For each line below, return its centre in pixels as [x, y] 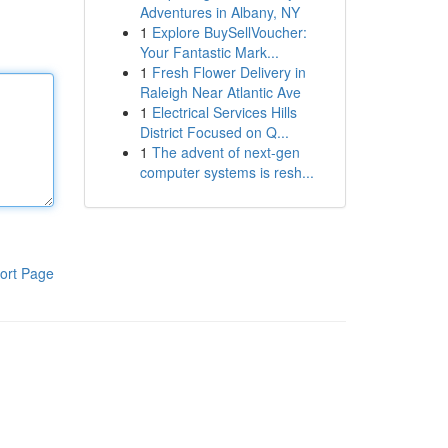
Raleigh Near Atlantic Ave [220, 92]
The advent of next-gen [225, 152]
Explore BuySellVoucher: [229, 32]
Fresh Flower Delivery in [228, 72]
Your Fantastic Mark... [209, 52]
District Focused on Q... [214, 132]
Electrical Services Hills [224, 112]
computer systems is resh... [226, 172]
